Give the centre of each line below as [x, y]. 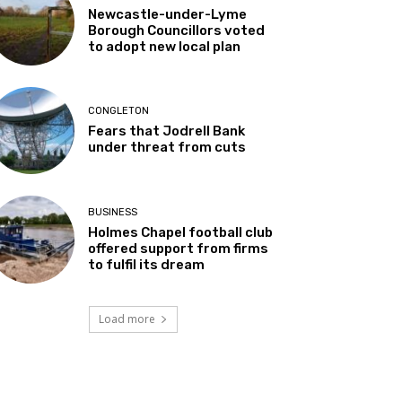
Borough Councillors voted [177, 31]
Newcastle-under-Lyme [168, 15]
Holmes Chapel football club [181, 232]
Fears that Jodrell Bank [167, 131]
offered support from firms [179, 248]
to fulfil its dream [147, 264]
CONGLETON [119, 111]
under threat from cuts [167, 148]
